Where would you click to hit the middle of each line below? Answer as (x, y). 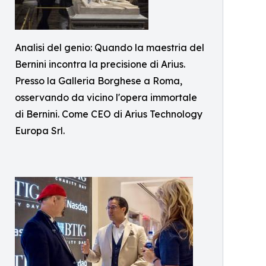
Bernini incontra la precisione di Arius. (100, 64)
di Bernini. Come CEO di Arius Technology (109, 114)
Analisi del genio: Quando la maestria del (110, 47)
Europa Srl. (40, 131)
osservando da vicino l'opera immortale (106, 97)
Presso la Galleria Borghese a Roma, (99, 81)
